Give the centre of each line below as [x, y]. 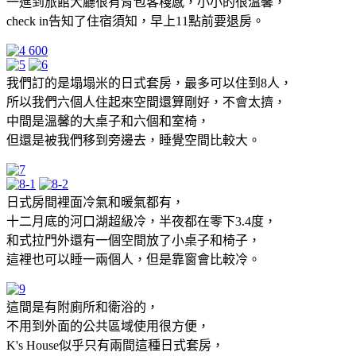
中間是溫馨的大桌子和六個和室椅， [108, 121]
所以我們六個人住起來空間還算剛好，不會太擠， [146, 102]
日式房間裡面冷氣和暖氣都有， [95, 202]
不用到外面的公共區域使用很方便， [108, 326]
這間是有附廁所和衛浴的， [83, 307]
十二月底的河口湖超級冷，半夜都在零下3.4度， [141, 221]
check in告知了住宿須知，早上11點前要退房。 [135, 21]
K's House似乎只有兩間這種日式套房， [115, 345]
